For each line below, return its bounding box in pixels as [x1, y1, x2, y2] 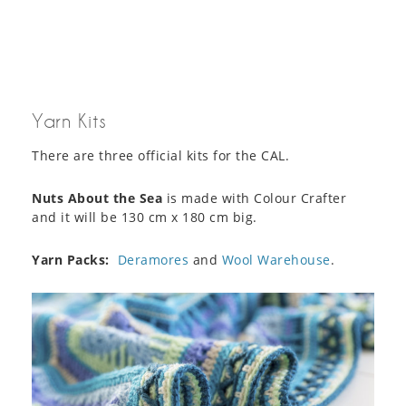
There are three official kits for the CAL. [32, 147, 289, 165]
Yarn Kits [32, 110, 107, 132]
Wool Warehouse [221, 251, 331, 269]
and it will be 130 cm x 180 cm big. [32, 208, 257, 227]
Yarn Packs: [32, 251, 110, 269]
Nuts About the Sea [32, 189, 162, 208]
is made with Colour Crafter [162, 189, 346, 208]
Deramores [117, 251, 188, 269]
